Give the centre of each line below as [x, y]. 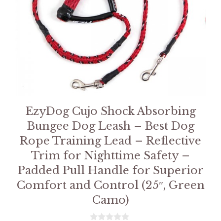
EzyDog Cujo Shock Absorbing [110, 111]
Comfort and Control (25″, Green [110, 185]
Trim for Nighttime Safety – [110, 156]
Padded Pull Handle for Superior [110, 170]
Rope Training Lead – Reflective [110, 141]
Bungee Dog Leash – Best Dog [110, 126]
